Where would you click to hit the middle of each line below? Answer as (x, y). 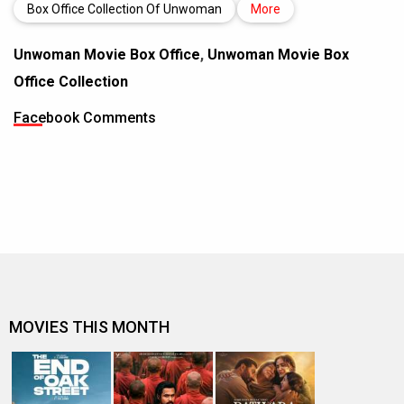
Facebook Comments (85, 118)
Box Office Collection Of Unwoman (124, 9)
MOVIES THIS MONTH (89, 327)
